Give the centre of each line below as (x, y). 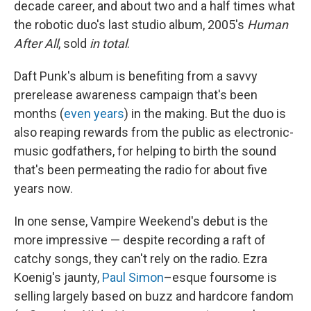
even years (94, 114)
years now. (43, 189)
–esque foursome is (220, 278)
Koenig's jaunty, (58, 278)
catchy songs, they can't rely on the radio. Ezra (141, 259)
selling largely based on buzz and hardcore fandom (154, 296)
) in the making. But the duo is (205, 114)
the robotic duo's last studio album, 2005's (131, 25)
